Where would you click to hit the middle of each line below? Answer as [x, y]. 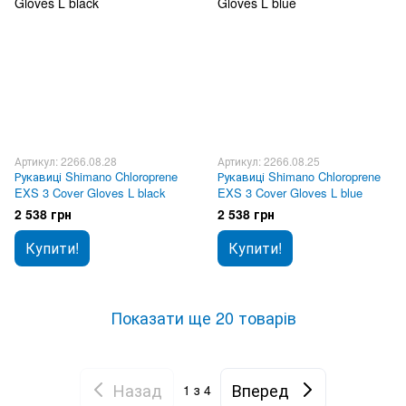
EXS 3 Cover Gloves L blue [290, 193]
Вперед [261, 389]
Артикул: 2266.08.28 [66, 161]
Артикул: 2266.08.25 [269, 161]
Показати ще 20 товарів [203, 317]
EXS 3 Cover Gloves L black [90, 193]
